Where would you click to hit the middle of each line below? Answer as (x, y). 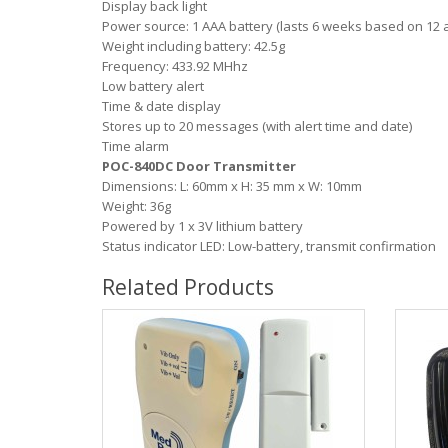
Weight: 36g (136, 206)
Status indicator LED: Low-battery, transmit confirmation (269, 246)
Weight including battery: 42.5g (193, 46)
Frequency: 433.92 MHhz (175, 66)
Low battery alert (153, 86)
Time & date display (161, 106)
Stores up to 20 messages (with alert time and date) (257, 126)
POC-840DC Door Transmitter (199, 166)
